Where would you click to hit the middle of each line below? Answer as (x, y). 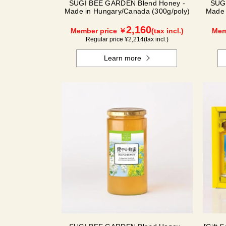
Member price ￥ (98, 31)
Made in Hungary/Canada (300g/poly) (127, 11)
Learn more (123, 58)
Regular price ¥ (107, 39)
